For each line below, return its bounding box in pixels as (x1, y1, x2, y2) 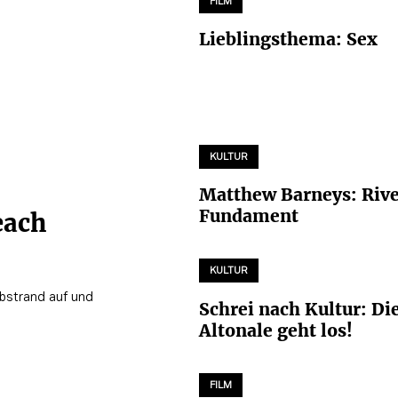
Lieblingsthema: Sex (199, 28, 378, 51)
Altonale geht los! (199, 319, 353, 341)
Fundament (199, 205, 298, 227)
